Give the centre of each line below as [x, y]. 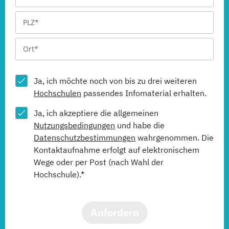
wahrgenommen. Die [175, 138]
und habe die [140, 125]
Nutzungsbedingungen [74, 125]
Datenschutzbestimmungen [85, 138]
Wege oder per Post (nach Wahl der [99, 162]
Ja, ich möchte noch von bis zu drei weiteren [115, 81]
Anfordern [114, 212]
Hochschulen [58, 93]
